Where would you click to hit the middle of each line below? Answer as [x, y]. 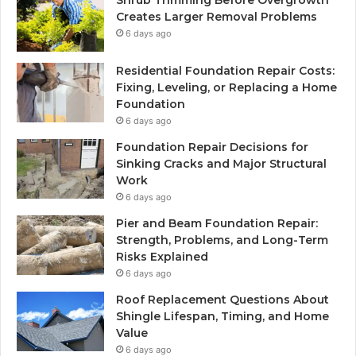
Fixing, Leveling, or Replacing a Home [226, 88]
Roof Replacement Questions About [222, 300]
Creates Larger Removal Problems [217, 17]
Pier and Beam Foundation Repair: [217, 224]
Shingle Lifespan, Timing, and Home [222, 317]
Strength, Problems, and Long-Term [222, 240]
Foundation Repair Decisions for [212, 147]
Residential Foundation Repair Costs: [225, 71]
